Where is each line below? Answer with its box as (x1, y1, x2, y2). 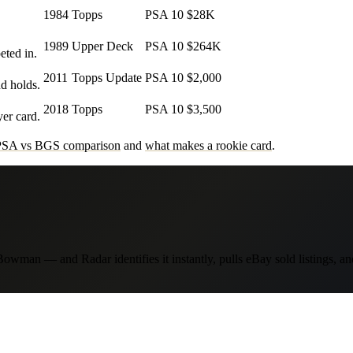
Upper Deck (72, 39, 133, 54)
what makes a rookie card (145, 139, 272, 153)
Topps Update (72, 71, 142, 85)
